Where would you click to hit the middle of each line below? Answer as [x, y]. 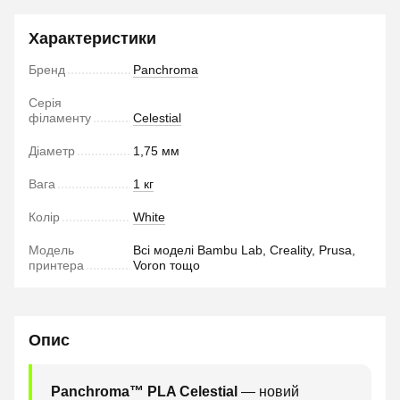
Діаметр [52, 150]
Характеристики [92, 38]
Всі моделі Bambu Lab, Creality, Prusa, [244, 250]
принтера [56, 265]
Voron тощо [167, 265]
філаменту [60, 117]
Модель [51, 250]
